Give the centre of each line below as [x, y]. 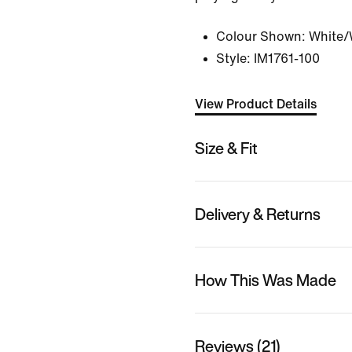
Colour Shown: [261, 37]
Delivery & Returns [258, 214]
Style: [233, 59]
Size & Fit [226, 148]
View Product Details [256, 104]
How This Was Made [266, 280]
